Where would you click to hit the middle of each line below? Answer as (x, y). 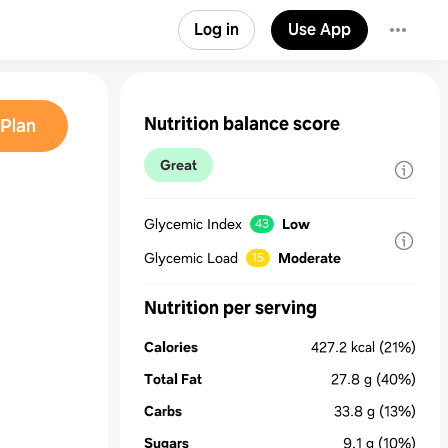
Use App (319, 29)
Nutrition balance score (242, 124)
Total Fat (173, 379)
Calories (171, 347)
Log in (216, 29)
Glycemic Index (193, 224)
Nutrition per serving (230, 308)
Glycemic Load (191, 258)
